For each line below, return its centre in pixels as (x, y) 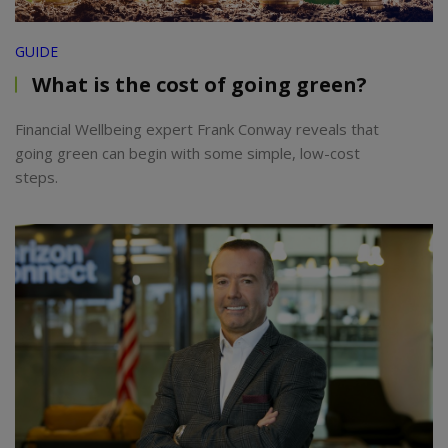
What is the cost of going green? (199, 84)
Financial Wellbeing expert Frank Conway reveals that (197, 128)
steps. (36, 176)
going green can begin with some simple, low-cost (187, 152)
